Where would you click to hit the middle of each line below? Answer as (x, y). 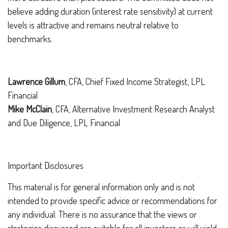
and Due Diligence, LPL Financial (64, 122)
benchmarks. (32, 38)
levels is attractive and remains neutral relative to (93, 25)
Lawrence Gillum (36, 81)
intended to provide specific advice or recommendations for (112, 200)
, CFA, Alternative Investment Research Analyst (133, 109)
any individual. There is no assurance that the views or (102, 214)
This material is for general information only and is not (101, 187)
